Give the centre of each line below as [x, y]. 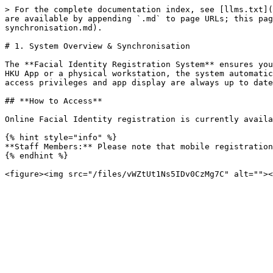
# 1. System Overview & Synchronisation [97, 46]
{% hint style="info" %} [61, 137]
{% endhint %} [37, 156]
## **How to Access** [54, 101]
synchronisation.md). [54, 28]
